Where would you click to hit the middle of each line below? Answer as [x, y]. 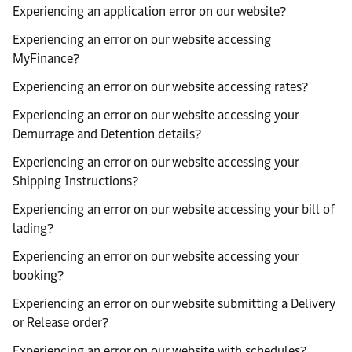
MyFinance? [46, 59]
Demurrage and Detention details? [107, 134]
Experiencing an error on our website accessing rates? [160, 87]
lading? [33, 228]
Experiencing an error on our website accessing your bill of [174, 209]
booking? [38, 275]
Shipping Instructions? [75, 181]
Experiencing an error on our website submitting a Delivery [174, 304]
